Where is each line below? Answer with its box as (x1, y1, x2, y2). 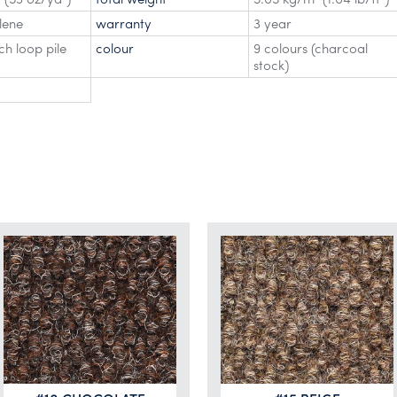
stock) (253, 55, 289, 74)
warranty (96, 13, 152, 33)
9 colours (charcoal (253, 38, 368, 58)
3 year (253, 13, 292, 33)
